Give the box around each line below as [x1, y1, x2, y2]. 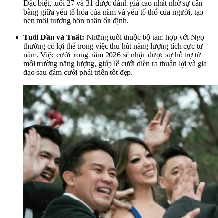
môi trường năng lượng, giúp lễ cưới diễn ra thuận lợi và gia [23, 59, 207, 68]
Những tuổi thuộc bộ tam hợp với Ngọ [84, 33, 204, 41]
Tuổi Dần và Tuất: [23, 33, 84, 41]
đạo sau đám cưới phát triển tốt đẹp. [23, 68, 133, 76]
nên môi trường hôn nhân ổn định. [23, 16, 128, 25]
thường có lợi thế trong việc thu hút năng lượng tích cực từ [23, 41, 203, 50]
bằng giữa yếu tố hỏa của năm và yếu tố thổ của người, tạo [23, 7, 203, 16]
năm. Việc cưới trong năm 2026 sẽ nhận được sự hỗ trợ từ [23, 50, 201, 59]
